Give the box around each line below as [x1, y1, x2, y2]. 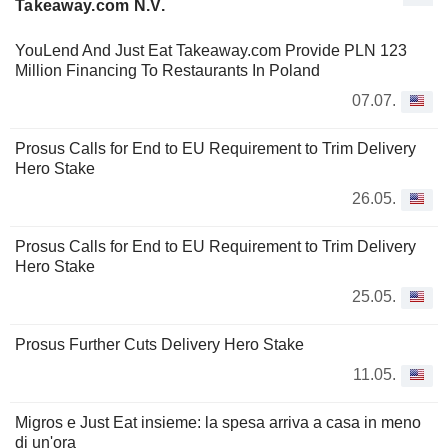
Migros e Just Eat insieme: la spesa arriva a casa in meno [15, 413, 421, 431]
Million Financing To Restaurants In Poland [15, 61, 320, 79]
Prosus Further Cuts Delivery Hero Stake [15, 335, 304, 353]
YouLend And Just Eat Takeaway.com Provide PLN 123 [15, 41, 407, 59]
